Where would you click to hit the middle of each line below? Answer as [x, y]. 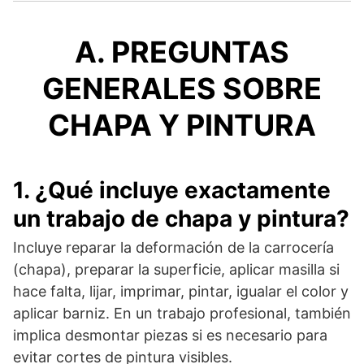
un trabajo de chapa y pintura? [181, 218]
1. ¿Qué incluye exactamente [172, 190]
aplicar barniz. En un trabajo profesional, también [182, 313]
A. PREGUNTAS [182, 52]
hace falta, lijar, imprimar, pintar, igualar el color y [181, 291]
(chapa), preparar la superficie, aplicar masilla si [176, 269]
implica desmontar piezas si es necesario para [170, 335]
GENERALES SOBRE [182, 88]
